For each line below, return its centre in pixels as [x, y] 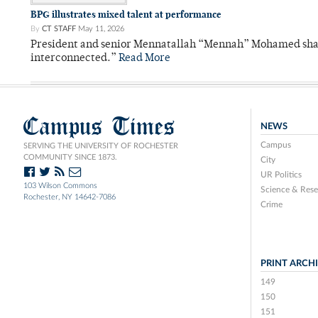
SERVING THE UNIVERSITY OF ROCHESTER [101, 146]
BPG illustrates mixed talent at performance [126, 15]
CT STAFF [59, 29]
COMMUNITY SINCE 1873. [70, 158]
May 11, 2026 [101, 29]
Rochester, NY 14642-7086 [70, 197]
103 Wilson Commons [60, 186]
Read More [144, 59]
